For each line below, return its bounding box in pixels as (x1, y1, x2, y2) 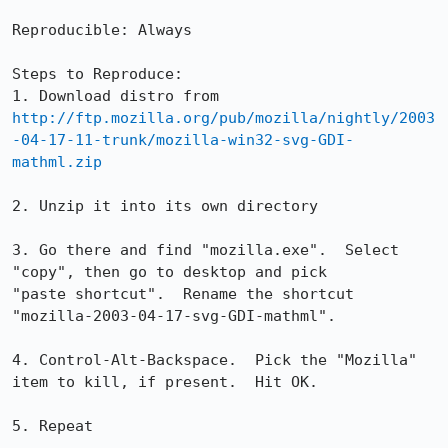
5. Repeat (12, 417, 93, 435)
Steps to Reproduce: (12, 65, 183, 83)
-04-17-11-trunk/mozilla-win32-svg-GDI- (12, 131, 354, 149)
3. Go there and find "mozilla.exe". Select (12, 241, 399, 259)
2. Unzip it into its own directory (12, 197, 318, 215)
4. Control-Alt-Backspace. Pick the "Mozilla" (12, 351, 417, 369)
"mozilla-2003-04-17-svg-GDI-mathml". (12, 307, 354, 325)
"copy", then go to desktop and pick (12, 263, 327, 281)
